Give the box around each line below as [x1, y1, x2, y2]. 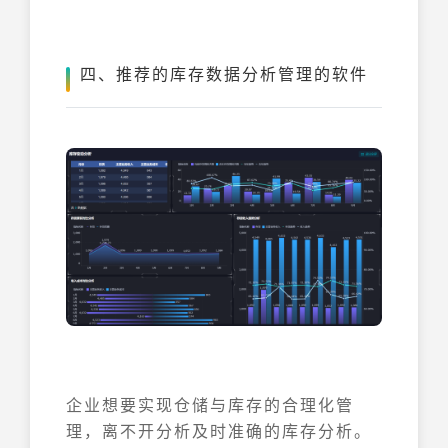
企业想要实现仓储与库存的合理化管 [66, 392, 354, 416]
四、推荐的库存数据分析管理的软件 [80, 62, 368, 85]
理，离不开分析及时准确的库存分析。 [66, 418, 372, 442]
